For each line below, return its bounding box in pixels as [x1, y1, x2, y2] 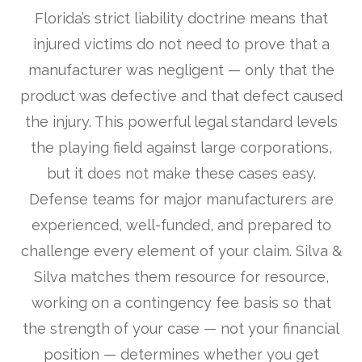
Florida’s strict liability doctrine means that [34, 10, 328, 27]
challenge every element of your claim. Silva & [20, 242, 342, 260]
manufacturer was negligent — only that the [27, 61, 335, 79]
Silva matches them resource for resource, [33, 268, 329, 286]
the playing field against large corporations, [30, 139, 332, 157]
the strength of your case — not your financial [23, 320, 339, 338]
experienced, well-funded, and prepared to [31, 217, 331, 234]
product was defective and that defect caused [19, 87, 343, 105]
